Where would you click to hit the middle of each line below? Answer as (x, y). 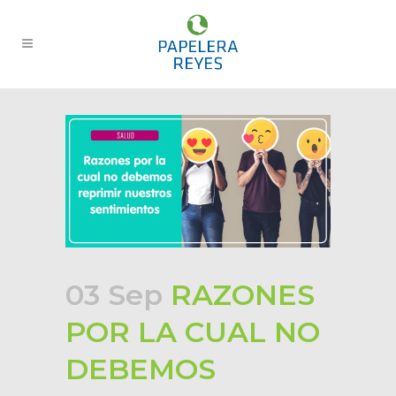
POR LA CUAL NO (193, 332)
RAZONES (239, 295)
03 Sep (114, 295)
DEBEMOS (141, 369)
